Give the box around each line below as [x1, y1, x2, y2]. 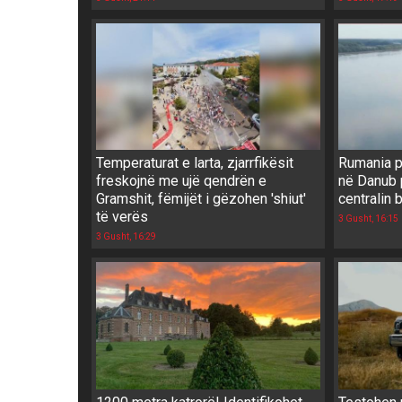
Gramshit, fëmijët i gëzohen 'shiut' [96, 190, 306, 208]
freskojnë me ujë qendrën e [96, 172, 267, 190]
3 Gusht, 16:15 [337, 214, 398, 224]
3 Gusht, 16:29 [96, 232, 156, 242]
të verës [96, 208, 148, 226]
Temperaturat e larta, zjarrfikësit [96, 154, 293, 172]
